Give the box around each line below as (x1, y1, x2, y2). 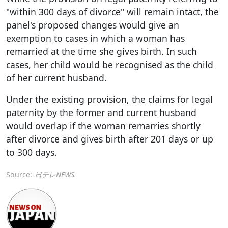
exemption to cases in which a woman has (6, 32, 185, 44)
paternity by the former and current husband (6, 106, 196, 119)
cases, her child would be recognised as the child (6, 58, 213, 71)
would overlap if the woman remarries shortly (6, 119, 201, 132)
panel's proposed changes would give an (6, 18, 179, 31)
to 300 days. (6, 146, 57, 158)
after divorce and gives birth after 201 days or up (6, 132, 213, 145)
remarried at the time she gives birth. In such (6, 45, 197, 58)
